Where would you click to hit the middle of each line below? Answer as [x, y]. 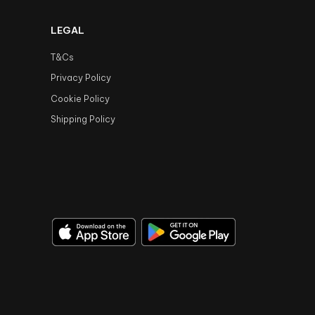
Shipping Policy [83, 120]
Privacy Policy [81, 78]
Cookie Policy [81, 98]
